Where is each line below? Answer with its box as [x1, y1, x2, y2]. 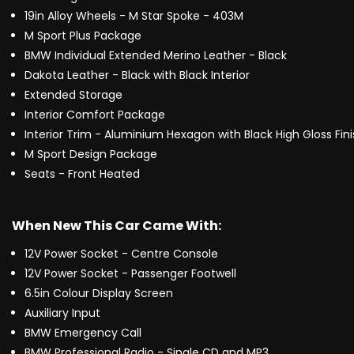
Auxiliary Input [24, 305, 100, 322]
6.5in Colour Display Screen [24, 285, 173, 302]
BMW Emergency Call [24, 325, 141, 341]
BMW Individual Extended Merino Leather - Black [24, 47, 287, 64]
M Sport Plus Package [24, 28, 141, 44]
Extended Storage [24, 87, 122, 104]
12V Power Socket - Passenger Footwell [24, 265, 236, 282]
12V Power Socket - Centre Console [24, 246, 218, 262]
